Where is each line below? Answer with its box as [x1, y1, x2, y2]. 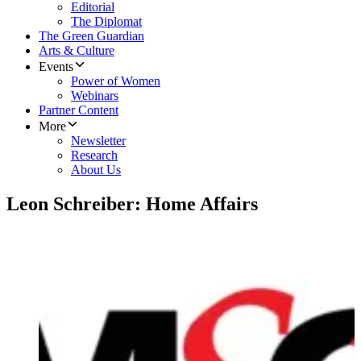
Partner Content [39, 103, 118, 118]
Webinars [71, 89, 118, 103]
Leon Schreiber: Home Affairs [6, 193, 258, 215]
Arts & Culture [39, 44, 114, 58]
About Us [71, 163, 121, 177]
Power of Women [71, 74, 160, 89]
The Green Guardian [39, 29, 144, 44]
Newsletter [71, 134, 126, 148]
